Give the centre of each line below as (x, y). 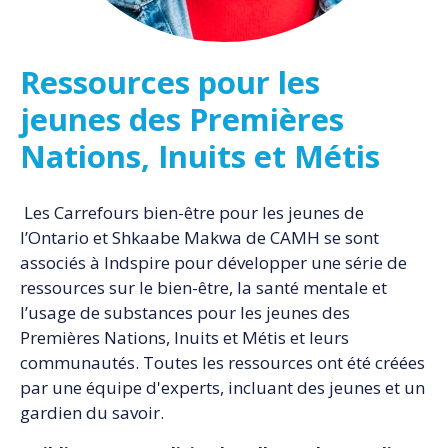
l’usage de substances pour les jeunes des (185, 313)
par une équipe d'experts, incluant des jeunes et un (222, 388)
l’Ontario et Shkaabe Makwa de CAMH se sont (199, 238)
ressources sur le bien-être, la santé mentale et (203, 288)
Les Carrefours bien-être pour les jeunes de (192, 213)
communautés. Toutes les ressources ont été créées (222, 363)
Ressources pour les (170, 81)
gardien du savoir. (92, 413)
